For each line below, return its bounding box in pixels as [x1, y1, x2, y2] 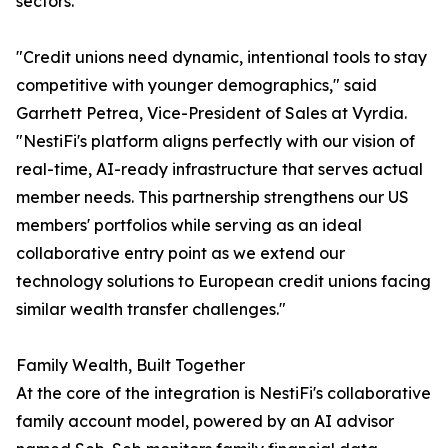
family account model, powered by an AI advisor [16, 411, 394, 432]
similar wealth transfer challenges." [16, 299, 286, 320]
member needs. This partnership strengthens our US [16, 187, 409, 208]
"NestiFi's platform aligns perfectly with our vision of [16, 131, 415, 152]
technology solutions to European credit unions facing [16, 271, 431, 292]
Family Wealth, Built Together [16, 355, 245, 376]
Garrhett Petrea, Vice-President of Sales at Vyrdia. [16, 103, 407, 124]
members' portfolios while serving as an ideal [16, 215, 362, 236]
